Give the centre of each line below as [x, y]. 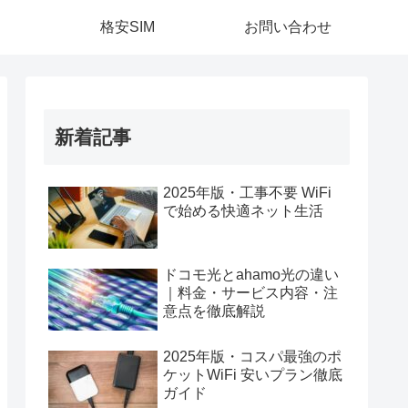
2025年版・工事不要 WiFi [247, 193]
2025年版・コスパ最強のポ [252, 357]
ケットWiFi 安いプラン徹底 [253, 375]
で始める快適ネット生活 [243, 211]
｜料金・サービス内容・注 [250, 293]
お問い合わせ [288, 27]
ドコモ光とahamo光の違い [251, 275]
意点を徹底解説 [214, 311]
